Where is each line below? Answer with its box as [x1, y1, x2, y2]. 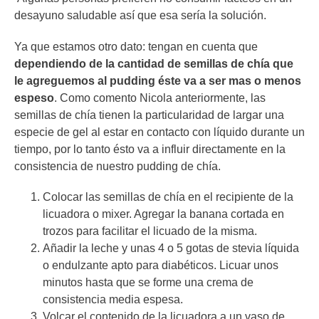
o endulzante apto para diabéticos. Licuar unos [43, 258, 278, 271]
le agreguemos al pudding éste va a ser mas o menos [14, 74, 301, 87]
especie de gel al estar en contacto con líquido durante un [14, 125, 305, 138]
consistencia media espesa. [43, 293, 183, 305]
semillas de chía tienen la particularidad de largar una [14, 108, 284, 121]
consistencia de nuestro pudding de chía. [14, 159, 221, 172]
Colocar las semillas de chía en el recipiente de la [43, 190, 293, 203]
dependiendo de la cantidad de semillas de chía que [14, 57, 293, 70]
